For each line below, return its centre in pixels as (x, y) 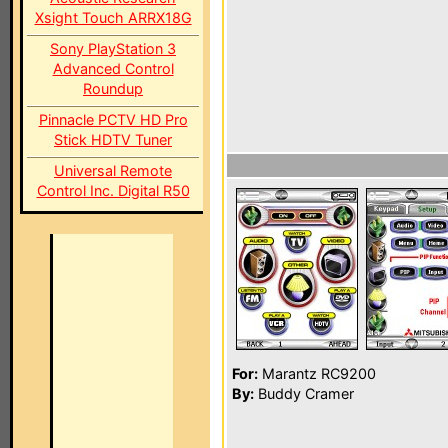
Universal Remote (113, 170)
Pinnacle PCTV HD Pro (113, 119)
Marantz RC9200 (317, 373)
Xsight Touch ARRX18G (113, 17)
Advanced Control (113, 68)
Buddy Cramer (304, 393)
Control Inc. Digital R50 (113, 190)
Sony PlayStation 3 (113, 48)
